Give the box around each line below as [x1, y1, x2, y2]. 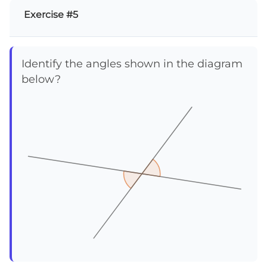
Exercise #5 [24, 8, 78, 20]
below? [21, 72, 61, 85]
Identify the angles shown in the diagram [21, 57, 243, 70]
